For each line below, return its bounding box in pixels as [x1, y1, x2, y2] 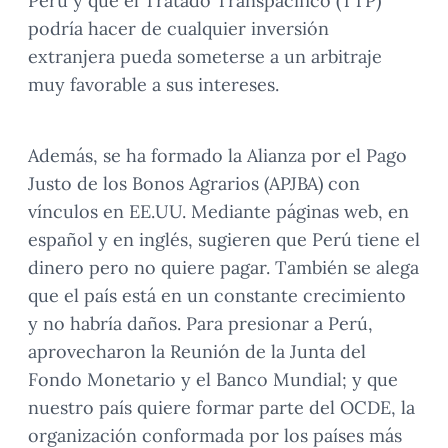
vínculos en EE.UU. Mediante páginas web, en [28, 199, 409, 223]
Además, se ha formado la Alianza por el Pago [28, 143, 407, 167]
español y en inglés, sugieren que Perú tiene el [28, 227, 420, 251]
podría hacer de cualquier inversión [28, 16, 329, 40]
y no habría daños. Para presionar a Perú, [28, 311, 373, 335]
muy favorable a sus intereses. [28, 72, 279, 96]
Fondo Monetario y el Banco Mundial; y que [28, 367, 398, 391]
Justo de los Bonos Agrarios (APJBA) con [28, 171, 360, 195]
